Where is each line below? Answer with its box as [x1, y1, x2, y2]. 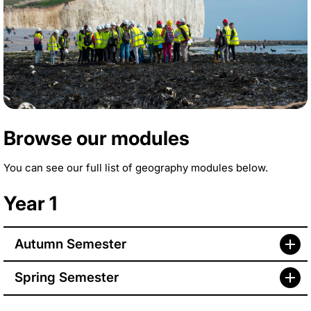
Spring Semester [15, 269, 119, 286]
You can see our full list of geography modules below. [3, 161, 268, 175]
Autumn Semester [15, 235, 126, 252]
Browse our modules [3, 126, 190, 151]
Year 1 [3, 192, 57, 216]
